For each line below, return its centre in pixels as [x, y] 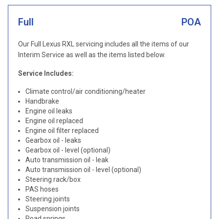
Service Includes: [46, 73]
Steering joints [48, 199]
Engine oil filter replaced [62, 131]
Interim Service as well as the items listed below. [92, 55]
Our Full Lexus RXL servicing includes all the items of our [104, 44]
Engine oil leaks [49, 111]
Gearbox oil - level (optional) [68, 150]
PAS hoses [42, 189]
